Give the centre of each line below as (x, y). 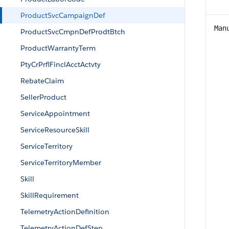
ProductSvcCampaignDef (63, 15)
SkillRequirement (50, 195)
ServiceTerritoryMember (61, 163)
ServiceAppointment (55, 113)
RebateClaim (42, 81)
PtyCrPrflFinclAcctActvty (61, 64)
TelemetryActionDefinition (65, 212)
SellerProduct (43, 97)
